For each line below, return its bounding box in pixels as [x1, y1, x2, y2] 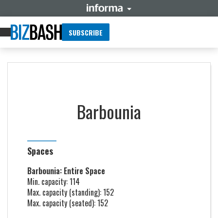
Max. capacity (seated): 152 [27, 197, 108, 209]
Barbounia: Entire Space [27, 165, 105, 177]
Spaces [27, 145, 53, 157]
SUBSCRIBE [68, 27, 103, 37]
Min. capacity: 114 [27, 176, 80, 187]
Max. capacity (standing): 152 [27, 186, 114, 198]
